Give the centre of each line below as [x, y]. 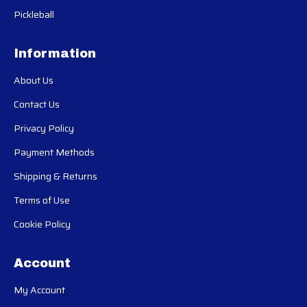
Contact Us [37, 104]
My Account [39, 290]
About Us [34, 80]
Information [55, 53]
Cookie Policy [42, 224]
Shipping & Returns [56, 176]
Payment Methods [54, 152]
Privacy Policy [44, 128]
